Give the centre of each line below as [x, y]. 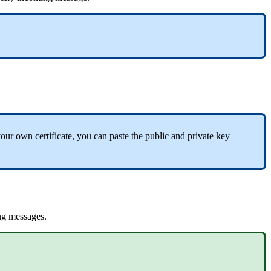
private [201, 135]
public [157, 135]
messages [26, 216]
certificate [54, 135]
